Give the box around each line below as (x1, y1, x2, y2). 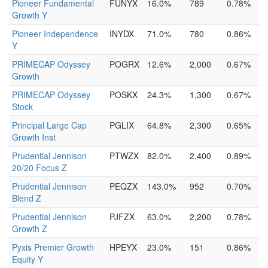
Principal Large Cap (12, 119, 87, 131)
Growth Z (12, 223, 47, 234)
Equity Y (12, 253, 43, 265)
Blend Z (12, 192, 41, 204)
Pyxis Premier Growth (12, 241, 94, 253)
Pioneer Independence (12, 28, 98, 39)
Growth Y (12, 9, 47, 21)
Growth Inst (12, 131, 56, 143)
